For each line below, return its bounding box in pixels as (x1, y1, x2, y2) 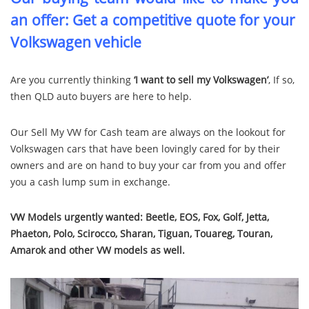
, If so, (268, 73, 295, 87)
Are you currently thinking (10, 73, 134, 87)
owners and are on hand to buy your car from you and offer (10, 158, 286, 172)
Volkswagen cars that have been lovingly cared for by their (10, 141, 280, 155)
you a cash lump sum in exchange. (10, 175, 170, 188)
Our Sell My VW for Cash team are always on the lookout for (10, 125, 286, 139)
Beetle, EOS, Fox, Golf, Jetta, (146, 210, 269, 224)
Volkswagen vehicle (10, 32, 141, 52)
